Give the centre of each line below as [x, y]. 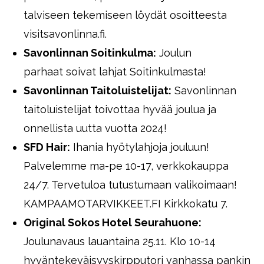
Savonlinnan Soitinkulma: [90, 53]
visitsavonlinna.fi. [65, 34]
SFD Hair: [47, 147]
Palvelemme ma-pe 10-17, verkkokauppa [126, 166]
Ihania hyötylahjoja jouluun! [140, 147]
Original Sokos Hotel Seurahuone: [113, 222]
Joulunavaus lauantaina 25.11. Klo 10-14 [120, 241]
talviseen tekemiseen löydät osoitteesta [125, 15]
